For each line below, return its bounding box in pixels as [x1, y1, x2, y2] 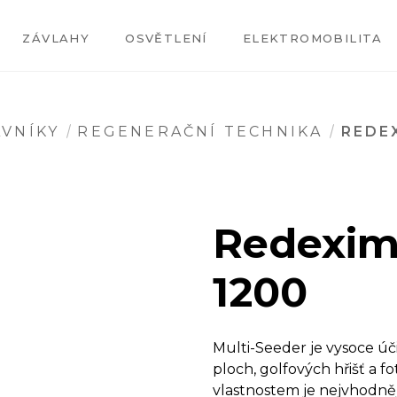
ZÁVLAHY [22, 31, 90, 45]
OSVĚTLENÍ [125, 31, 207, 45]
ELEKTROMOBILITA [242, 31, 383, 45]
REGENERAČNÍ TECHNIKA [77, 123, 323, 140]
